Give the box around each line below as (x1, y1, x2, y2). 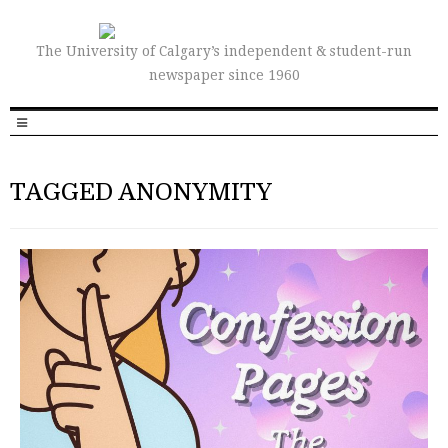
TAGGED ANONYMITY (10, 178, 272, 206)
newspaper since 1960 (148, 67, 300, 83)
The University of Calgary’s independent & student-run (36, 43, 412, 59)
